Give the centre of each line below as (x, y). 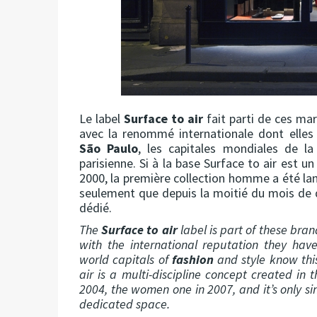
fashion (192, 260)
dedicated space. (125, 304)
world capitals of (126, 260)
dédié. (96, 208)
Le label (102, 119)
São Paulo (109, 149)
